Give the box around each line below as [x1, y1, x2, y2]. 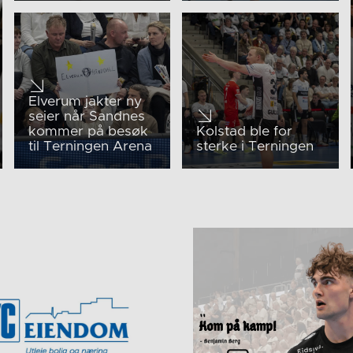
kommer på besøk [28, 124, 148, 139]
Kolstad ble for [195, 124, 292, 139]
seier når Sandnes [28, 110, 145, 124]
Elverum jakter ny [28, 95, 142, 110]
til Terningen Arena [28, 139, 152, 154]
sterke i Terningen [195, 139, 314, 154]
